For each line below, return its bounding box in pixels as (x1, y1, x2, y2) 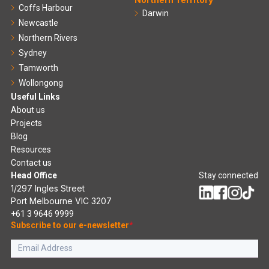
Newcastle (19, 18, 58, 28)
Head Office (11, 171, 57, 181)
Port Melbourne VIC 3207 (11, 196, 112, 207)
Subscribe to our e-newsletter (11, 220, 129, 231)
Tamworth (19, 63, 58, 73)
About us (11, 105, 45, 115)
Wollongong (19, 78, 63, 88)
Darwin (142, 8, 169, 19)
